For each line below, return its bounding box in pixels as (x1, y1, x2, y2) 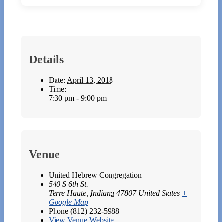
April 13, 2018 (67, 76, 113, 85)
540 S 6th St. (49, 180, 88, 189)
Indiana (90, 189, 114, 198)
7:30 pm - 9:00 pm (49, 94, 107, 103)
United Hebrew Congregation (49, 171, 142, 180)
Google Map (49, 198, 88, 207)
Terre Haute (49, 189, 86, 198)
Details (29, 53, 64, 66)
